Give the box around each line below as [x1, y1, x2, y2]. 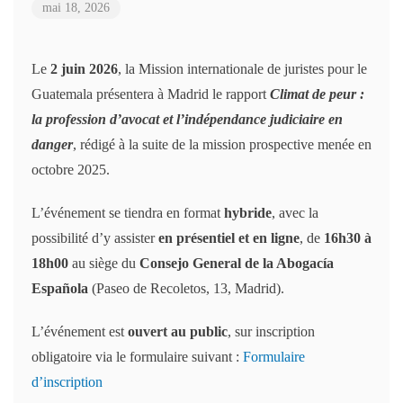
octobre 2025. [31, 162, 110, 177]
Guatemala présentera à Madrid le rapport [31, 86, 270, 102]
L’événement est [31, 324, 128, 339]
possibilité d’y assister [31, 230, 158, 246]
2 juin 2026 [50, 61, 118, 76]
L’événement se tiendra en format [31, 205, 224, 220]
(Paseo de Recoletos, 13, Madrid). [88, 281, 284, 296]
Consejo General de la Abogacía [139, 255, 334, 271]
